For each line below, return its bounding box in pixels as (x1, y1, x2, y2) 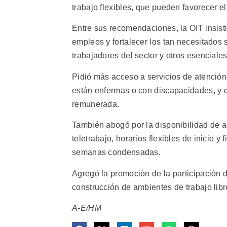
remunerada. (72, 99, 120, 108)
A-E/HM (72, 204, 101, 212)
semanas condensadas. (72, 148, 161, 157)
